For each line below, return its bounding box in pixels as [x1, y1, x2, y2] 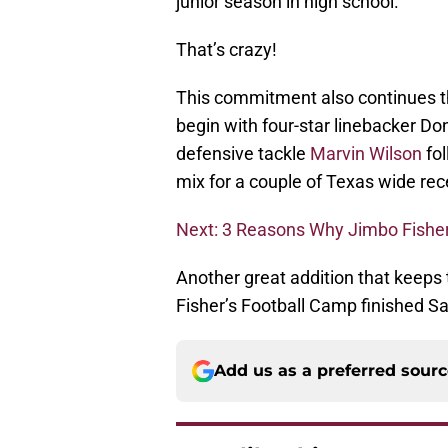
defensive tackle [176, 143, 310, 165]
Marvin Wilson [310, 143, 422, 165]
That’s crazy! [176, 39, 277, 61]
